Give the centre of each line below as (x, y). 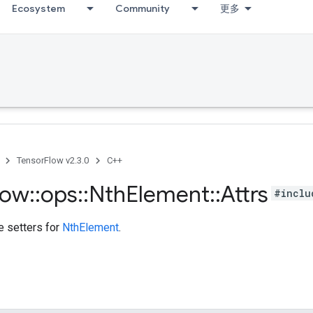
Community (143, 8)
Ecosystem (38, 8)
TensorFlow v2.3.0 (53, 160)
